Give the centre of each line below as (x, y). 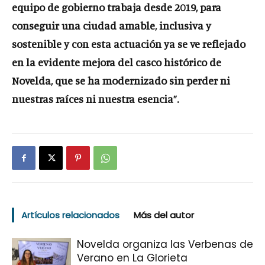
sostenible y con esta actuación (87, 44)
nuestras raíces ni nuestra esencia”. (95, 99)
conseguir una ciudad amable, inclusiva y (112, 25)
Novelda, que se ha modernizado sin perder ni (121, 80)
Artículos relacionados (70, 215)
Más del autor (164, 215)
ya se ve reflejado (205, 44)
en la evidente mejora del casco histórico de (117, 62)
